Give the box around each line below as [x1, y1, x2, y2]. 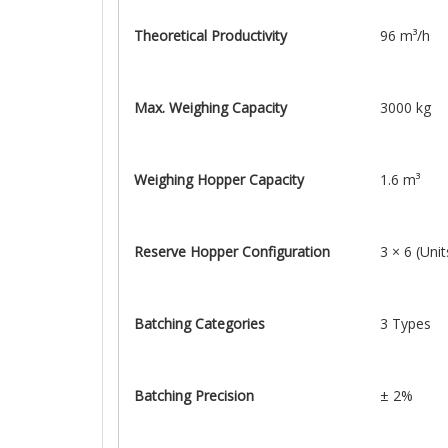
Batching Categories [134, 314, 265, 333]
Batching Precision [134, 386, 254, 405]
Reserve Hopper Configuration [134, 242, 330, 261]
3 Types [380, 314, 431, 333]
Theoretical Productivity [134, 26, 287, 45]
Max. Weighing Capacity [134, 98, 287, 117]
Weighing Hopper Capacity [134, 170, 304, 189]
